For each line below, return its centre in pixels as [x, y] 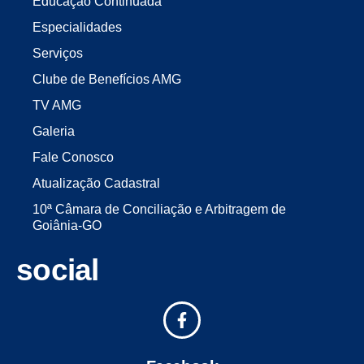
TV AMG [57, 106]
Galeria [54, 132]
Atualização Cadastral [96, 184]
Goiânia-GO [67, 226]
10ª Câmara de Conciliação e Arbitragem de [159, 210]
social [58, 270]
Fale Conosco [73, 158]
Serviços [58, 54]
